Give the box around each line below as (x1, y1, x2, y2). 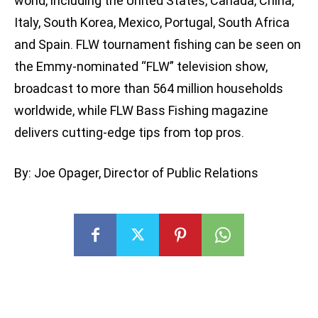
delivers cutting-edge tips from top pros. (14, 125, 244, 141)
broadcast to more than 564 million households (14, 81, 283, 97)
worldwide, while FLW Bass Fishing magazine (14, 103, 268, 119)
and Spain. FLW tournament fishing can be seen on (14, 37, 301, 53)
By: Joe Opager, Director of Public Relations (14, 165, 258, 181)
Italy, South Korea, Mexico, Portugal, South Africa (14, 15, 290, 31)
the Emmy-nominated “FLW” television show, (14, 59, 268, 75)
